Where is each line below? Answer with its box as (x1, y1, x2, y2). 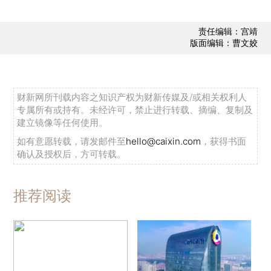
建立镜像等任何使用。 (17, 117, 108, 129)
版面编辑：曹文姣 (189, 38, 258, 48)
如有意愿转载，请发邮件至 (17, 135, 126, 148)
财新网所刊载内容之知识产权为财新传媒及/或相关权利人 (17, 91, 247, 103)
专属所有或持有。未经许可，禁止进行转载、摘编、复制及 (17, 104, 253, 116)
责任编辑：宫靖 (198, 26, 258, 37)
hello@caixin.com (126, 135, 201, 148)
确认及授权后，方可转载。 (17, 148, 126, 160)
